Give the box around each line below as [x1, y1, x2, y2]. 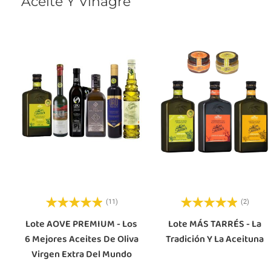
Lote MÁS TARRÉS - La [168, 216, 261, 232]
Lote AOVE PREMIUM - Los [25, 216, 138, 232]
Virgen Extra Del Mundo [31, 246, 132, 262]
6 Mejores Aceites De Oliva [24, 231, 139, 247]
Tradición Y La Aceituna [165, 231, 264, 247]
